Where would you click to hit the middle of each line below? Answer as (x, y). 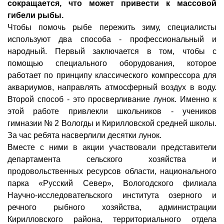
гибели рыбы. (35, 15)
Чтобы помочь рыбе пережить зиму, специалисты (112, 27)
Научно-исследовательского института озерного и (112, 195)
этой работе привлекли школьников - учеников (112, 111)
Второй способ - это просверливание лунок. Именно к (112, 99)
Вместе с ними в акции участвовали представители (112, 147)
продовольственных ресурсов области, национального (112, 171)
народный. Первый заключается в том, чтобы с (112, 51)
